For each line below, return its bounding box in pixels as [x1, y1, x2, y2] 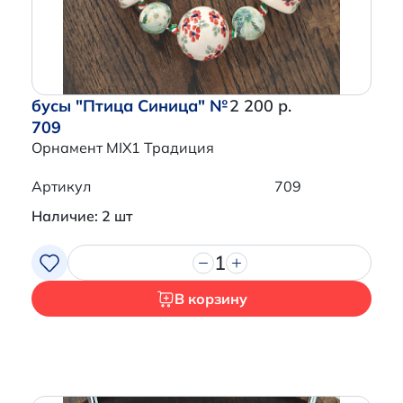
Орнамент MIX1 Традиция [31, 139, 214, 157]
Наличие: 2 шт [31, 207, 132, 226]
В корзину [174, 290, 247, 309]
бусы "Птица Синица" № [31, 95, 228, 117]
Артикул [31, 177, 91, 196]
